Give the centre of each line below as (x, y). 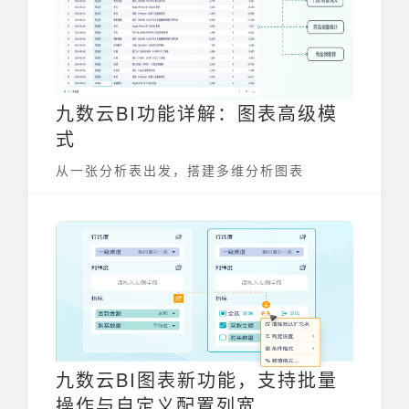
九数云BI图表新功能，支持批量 (197, 380)
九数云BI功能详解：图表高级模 (197, 113)
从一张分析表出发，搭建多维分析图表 (180, 170)
